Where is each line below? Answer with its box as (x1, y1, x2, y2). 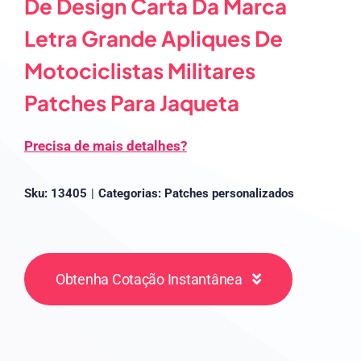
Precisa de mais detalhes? (24, 137, 187, 154)
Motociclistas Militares (24, 56, 255, 84)
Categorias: (98, 185, 164, 201)
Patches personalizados (164, 185, 294, 201)
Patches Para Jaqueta (24, 89, 239, 116)
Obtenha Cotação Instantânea (56, 270, 243, 288)
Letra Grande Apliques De (24, 24, 283, 52)
